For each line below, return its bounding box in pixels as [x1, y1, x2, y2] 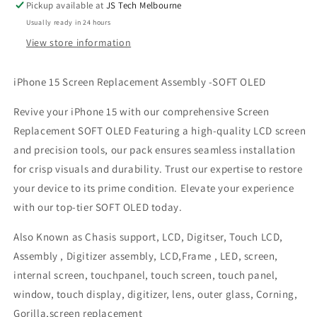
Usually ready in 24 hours [26, 18, 111, 28]
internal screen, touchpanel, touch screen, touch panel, [13, 268, 279, 282]
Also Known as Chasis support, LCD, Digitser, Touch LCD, [13, 230, 284, 244]
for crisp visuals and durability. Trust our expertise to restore [13, 162, 303, 176]
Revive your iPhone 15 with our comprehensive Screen [13, 105, 270, 119]
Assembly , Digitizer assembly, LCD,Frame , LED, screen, [13, 249, 279, 263]
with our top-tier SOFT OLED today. [13, 200, 183, 214]
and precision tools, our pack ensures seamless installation [13, 143, 296, 157]
